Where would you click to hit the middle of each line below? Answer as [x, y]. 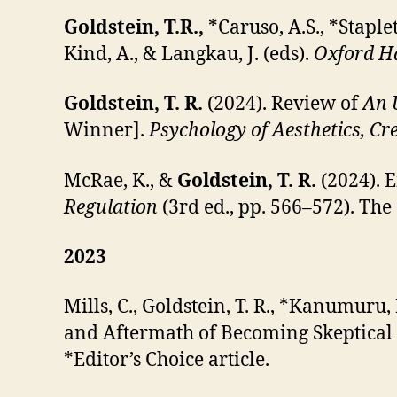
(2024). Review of [285, 105]
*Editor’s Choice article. [167, 360]
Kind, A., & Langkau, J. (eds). [189, 54]
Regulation [111, 207]
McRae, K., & [121, 181]
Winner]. [106, 131]
